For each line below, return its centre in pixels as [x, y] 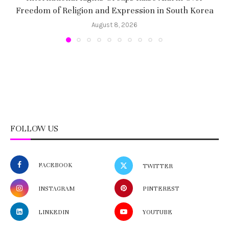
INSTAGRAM [56, 189]
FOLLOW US [34, 129]
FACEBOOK [55, 165]
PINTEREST [161, 189]
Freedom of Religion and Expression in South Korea [114, 10]
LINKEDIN [54, 212]
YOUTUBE [157, 212]
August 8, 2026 [114, 25]
